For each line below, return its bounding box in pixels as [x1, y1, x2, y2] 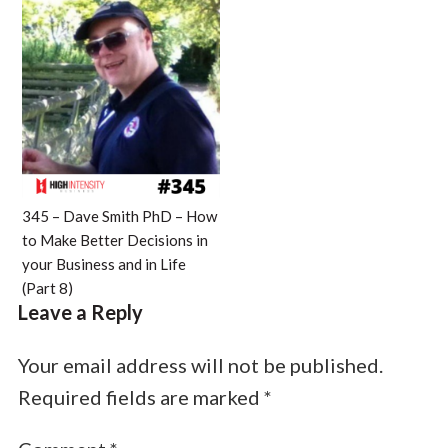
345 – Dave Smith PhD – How [21, 206, 217, 225]
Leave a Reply [17, 299, 143, 324]
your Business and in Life [21, 254, 186, 273]
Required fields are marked [17, 384, 264, 409]
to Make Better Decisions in [21, 230, 208, 249]
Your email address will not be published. [17, 352, 383, 377]
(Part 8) [21, 278, 73, 297]
